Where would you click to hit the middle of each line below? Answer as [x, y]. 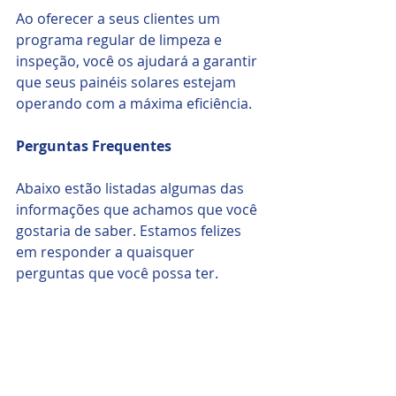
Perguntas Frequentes [94, 145]
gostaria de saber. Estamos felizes [130, 230]
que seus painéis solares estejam [128, 82]
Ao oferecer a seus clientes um [120, 18]
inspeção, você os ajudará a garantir [138, 61]
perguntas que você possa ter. [117, 273]
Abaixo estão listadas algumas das [132, 188]
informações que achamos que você [138, 209]
